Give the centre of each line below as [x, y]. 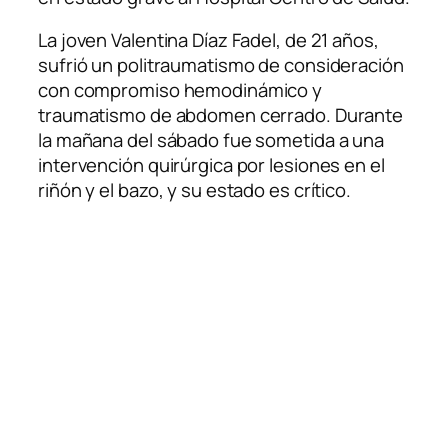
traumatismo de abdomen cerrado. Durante [221, 115]
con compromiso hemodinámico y [180, 90]
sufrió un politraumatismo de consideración [221, 65]
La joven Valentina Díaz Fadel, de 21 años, [208, 40]
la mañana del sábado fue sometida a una [211, 140]
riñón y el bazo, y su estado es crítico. [194, 190]
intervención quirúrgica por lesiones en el [211, 165]
